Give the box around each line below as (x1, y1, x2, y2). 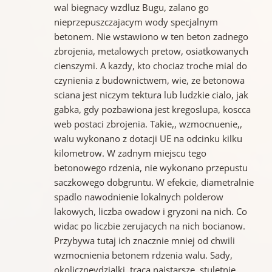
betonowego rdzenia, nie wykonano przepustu (53, 161, 248, 174)
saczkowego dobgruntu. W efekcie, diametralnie (53, 176, 254, 189)
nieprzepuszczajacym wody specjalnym (53, 16, 218, 29)
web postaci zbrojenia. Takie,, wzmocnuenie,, (53, 118, 242, 131)
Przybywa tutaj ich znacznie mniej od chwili (53, 234, 235, 247)
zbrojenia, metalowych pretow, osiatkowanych (53, 45, 248, 58)
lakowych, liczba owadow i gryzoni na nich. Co (53, 205, 247, 218)
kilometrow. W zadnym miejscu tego (53, 147, 206, 160)
